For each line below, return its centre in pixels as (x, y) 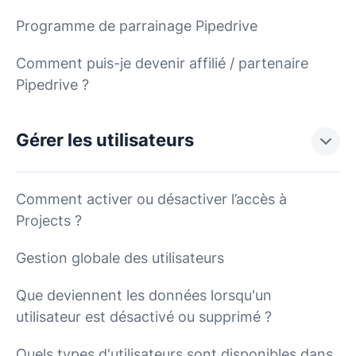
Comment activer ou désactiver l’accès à (151, 199)
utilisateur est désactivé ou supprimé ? (144, 317)
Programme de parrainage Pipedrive (137, 26)
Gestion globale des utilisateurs (120, 258)
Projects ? (49, 221)
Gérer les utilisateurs (105, 140)
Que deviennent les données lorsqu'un (144, 295)
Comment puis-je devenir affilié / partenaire (162, 63)
